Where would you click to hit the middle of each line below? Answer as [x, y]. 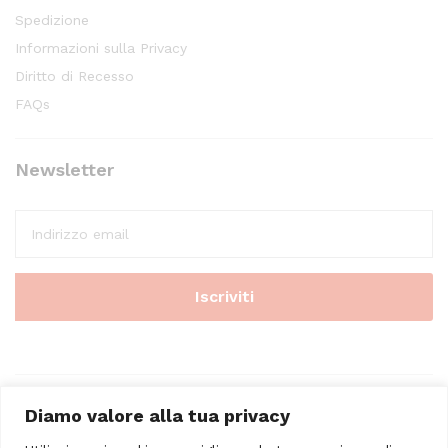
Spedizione [52, 20]
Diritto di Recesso [74, 76]
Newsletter [64, 170]
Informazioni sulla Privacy [101, 48]
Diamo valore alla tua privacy [157, 415]
